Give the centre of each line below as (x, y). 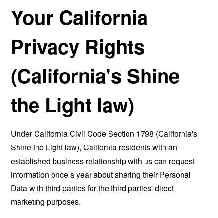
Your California (80, 17)
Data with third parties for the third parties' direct (92, 188)
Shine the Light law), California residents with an (94, 147)
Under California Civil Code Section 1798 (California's (104, 134)
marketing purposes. (46, 202)
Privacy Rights (78, 46)
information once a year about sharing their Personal (101, 174)
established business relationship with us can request (103, 161)
